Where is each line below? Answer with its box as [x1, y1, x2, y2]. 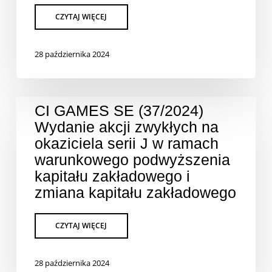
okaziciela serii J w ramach [34, 135, 219, 152]
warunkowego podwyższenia [34, 151, 230, 168]
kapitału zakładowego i [34, 168, 190, 185]
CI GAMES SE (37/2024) [34, 102, 203, 119]
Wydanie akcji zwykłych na [34, 118, 219, 135]
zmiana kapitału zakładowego [34, 184, 236, 201]
